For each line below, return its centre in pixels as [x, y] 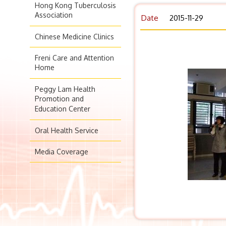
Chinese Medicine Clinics [74, 37]
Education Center [63, 109]
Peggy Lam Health [65, 89]
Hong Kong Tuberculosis [75, 5]
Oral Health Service [67, 130]
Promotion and [59, 99]
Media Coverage [62, 152]
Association [54, 16]
